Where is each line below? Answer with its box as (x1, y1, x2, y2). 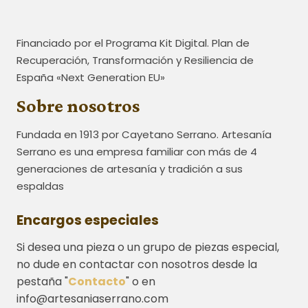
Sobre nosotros (16, 95, 140, 117)
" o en (126, 274, 155, 290)
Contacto (68, 274, 126, 290)
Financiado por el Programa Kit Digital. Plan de (16, 36, 250, 51)
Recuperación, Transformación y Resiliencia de (16, 53, 254, 68)
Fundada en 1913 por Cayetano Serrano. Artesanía (16, 127, 272, 142)
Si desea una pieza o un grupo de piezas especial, (16, 239, 279, 256)
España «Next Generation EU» (16, 70, 165, 85)
